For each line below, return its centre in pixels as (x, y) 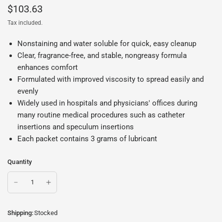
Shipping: (20, 213)
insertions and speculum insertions (76, 127)
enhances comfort (48, 67)
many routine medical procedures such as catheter (101, 115)
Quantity (20, 162)
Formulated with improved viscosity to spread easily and (111, 79)
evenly (28, 91)
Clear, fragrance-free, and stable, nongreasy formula (102, 55)
